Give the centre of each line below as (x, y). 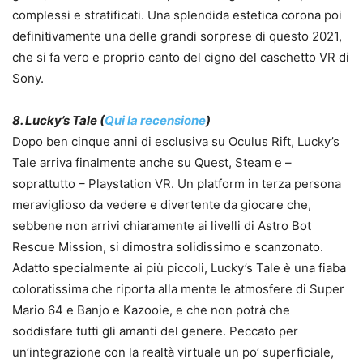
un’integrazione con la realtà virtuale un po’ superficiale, (173, 352)
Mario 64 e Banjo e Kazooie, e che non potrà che (151, 310)
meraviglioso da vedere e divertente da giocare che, (162, 205)
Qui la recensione (155, 121)
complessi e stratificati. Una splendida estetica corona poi (177, 15)
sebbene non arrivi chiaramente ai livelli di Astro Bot (162, 226)
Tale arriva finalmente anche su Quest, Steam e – (152, 163)
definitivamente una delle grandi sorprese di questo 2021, (177, 36)
